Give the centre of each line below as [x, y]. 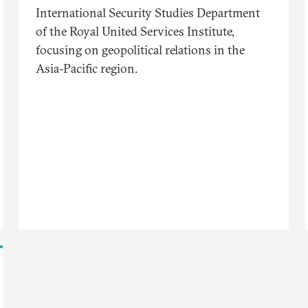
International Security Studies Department [148, 13]
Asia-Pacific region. [87, 69]
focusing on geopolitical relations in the [140, 50]
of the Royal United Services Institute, [135, 32]
